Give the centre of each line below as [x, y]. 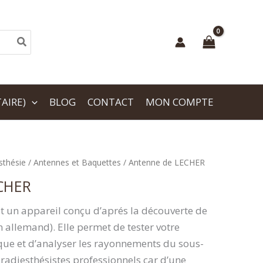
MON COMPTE [180, 102]
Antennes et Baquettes [77, 162]
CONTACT [111, 102]
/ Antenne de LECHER [163, 162]
